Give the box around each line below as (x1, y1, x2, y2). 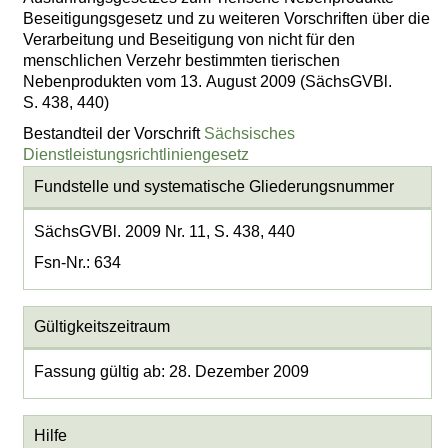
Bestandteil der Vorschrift (23, 124, 205, 142)
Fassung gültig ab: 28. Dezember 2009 (33, 363, 309, 381)
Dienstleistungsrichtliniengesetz (23, 145, 250, 163)
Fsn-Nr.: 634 (33, 254, 121, 272)
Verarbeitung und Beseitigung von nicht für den (23, 31, 356, 49)
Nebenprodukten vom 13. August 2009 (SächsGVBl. (23, 73, 393, 91)
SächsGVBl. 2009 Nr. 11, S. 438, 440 (33, 223, 295, 241)
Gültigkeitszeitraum (33, 318, 170, 336)
